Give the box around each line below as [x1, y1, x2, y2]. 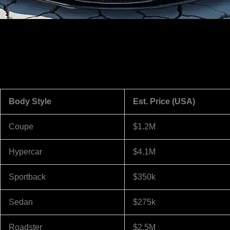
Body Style [9, 97, 51, 106]
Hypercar [9, 147, 42, 156]
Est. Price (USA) [133, 97, 195, 106]
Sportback [9, 172, 46, 181]
